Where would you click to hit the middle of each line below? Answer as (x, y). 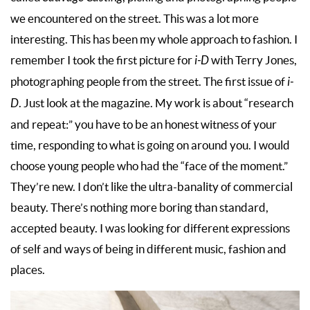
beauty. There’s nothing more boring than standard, (139, 208)
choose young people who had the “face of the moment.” (149, 166)
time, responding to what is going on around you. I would (150, 146)
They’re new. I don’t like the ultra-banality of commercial (152, 187)
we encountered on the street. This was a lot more (135, 19)
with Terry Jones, (254, 61)
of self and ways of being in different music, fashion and (148, 249)
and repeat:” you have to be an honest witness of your (144, 125)
